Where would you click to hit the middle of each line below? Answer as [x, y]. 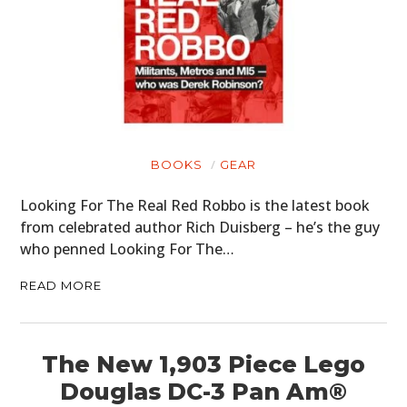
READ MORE [61, 285]
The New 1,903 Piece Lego [203, 364]
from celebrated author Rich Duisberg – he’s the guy [200, 227]
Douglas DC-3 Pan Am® [203, 391]
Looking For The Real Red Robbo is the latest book [195, 205]
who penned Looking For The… [128, 248]
